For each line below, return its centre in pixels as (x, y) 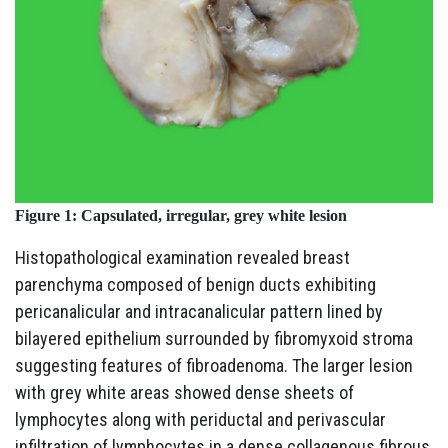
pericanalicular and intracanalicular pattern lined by (199, 312)
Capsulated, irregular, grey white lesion (214, 216)
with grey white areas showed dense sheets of (184, 393)
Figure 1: (48, 216)
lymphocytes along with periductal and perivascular (200, 420)
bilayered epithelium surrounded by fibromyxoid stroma (214, 339)
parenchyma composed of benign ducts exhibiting (195, 285)
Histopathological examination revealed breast (182, 258)
